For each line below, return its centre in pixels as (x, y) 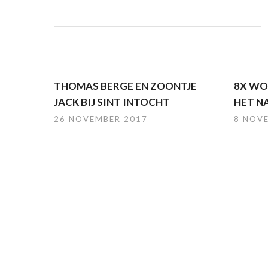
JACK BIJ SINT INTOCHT (112, 102)
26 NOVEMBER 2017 (101, 119)
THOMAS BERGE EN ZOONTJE (125, 86)
